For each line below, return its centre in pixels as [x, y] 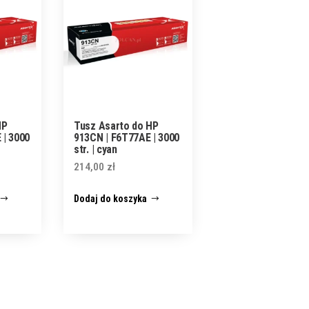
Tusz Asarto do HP [116, 126]
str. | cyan [96, 150]
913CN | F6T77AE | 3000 [127, 138]
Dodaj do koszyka [111, 199]
